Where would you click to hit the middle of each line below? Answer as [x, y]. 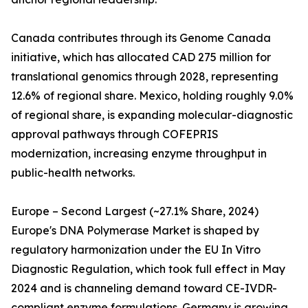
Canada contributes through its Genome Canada [141, 38]
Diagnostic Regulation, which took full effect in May [148, 269]
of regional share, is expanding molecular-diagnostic [152, 115]
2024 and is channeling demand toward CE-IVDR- [144, 288]
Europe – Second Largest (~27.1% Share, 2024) [135, 211]
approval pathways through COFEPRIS [115, 134]
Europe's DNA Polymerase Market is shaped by [135, 231]
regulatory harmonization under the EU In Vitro [136, 250]
